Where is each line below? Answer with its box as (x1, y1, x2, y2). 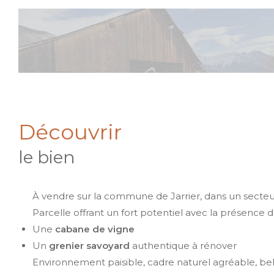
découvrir (35, 119, 122, 145)
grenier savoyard (48, 239, 130, 251)
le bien (18, 146, 75, 168)
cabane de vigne (54, 223, 135, 235)
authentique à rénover (129, 239, 237, 251)
